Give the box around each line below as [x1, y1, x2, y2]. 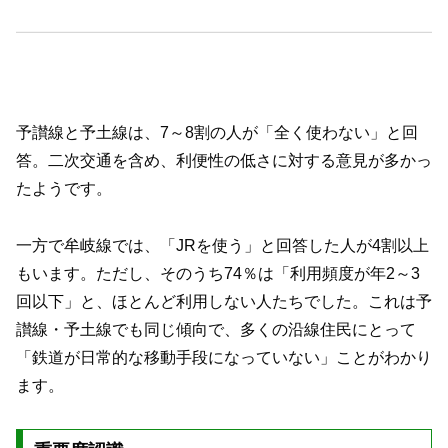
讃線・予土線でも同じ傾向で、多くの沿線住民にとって [16, 320, 416, 338]
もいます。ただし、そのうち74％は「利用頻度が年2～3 [16, 264, 420, 282]
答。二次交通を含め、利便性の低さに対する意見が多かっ [16, 152, 432, 170]
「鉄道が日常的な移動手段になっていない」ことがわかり [16, 348, 432, 366]
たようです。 [16, 180, 112, 198]
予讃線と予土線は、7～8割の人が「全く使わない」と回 [16, 124, 418, 142]
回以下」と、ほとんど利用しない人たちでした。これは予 [16, 292, 432, 310]
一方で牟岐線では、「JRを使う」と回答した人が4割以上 [16, 236, 429, 254]
